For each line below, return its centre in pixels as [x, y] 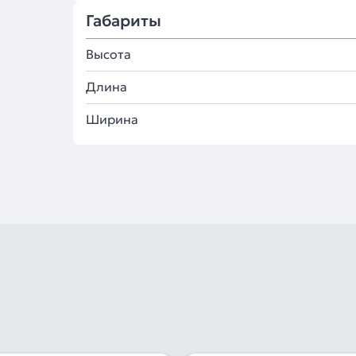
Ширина [112, 119]
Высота [108, 54]
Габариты [124, 21]
